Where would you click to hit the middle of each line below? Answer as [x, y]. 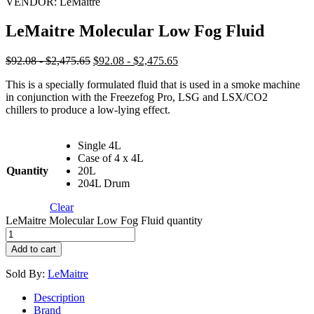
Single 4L [100, 146]
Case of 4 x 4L [111, 158]
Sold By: [27, 274]
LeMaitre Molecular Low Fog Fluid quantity [104, 221]
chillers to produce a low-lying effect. [88, 110]
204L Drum [104, 184]
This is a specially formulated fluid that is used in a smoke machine [153, 85]
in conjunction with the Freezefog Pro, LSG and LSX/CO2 [137, 97]
